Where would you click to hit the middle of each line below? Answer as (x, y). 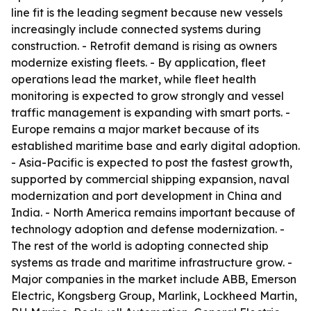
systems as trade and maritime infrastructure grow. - (152, 262)
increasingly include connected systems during (136, 29)
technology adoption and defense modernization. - (148, 229)
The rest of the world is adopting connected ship (140, 246)
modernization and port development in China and (146, 196)
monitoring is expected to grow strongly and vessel (148, 96)
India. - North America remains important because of (153, 212)
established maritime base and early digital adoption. (155, 146)
